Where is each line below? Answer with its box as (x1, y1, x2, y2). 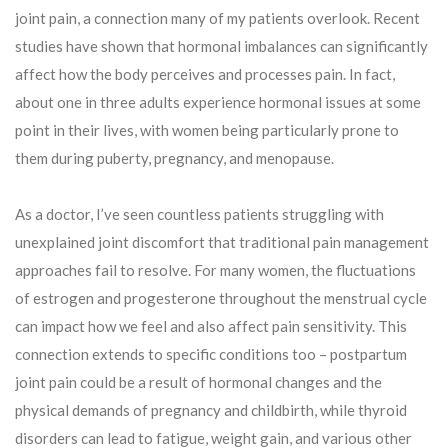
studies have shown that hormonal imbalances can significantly (15, 37, 428, 55)
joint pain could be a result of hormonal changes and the (15, 373, 382, 391)
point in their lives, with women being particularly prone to (15, 121, 399, 139)
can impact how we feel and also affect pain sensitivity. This (15, 317, 407, 335)
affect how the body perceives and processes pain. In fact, (15, 65, 395, 83)
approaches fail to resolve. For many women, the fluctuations (15, 261, 416, 279)
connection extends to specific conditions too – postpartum (15, 345, 407, 363)
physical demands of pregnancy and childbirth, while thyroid (15, 401, 407, 419)
